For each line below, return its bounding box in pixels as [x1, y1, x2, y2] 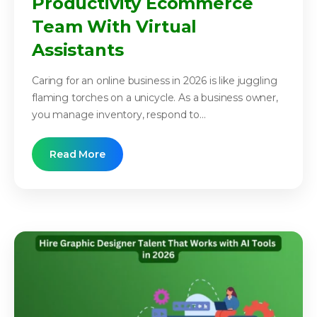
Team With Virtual [32, 16, 197, 38]
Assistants [32, 40, 124, 61]
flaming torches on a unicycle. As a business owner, [32, 91, 278, 105]
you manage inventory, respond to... [32, 108, 206, 122]
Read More [50, 148, 105, 161]
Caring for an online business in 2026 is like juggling [32, 74, 277, 88]
